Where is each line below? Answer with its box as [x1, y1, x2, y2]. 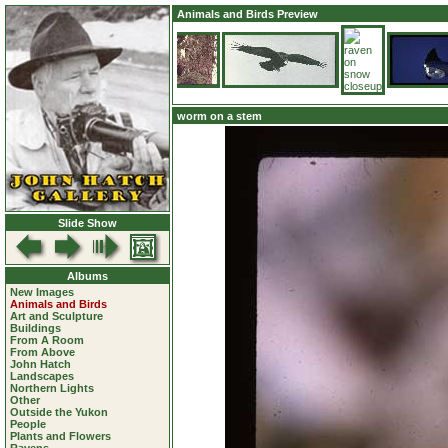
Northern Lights [10, 382, 94, 394]
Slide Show [58, 217, 117, 229]
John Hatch [10, 358, 71, 370]
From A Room [10, 334, 84, 346]
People [10, 418, 46, 430]
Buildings [10, 322, 61, 334]
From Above [10, 346, 75, 358]
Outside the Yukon [10, 406, 108, 418]
